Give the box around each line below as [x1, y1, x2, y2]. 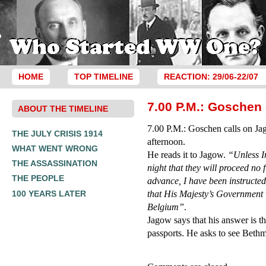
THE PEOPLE [12, 173, 64, 183]
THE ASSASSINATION [12, 159, 97, 169]
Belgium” [147, 202, 185, 212]
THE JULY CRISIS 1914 [12, 128, 103, 138]
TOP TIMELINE [74, 72, 133, 81]
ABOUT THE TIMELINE [18, 103, 108, 113]
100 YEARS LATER [12, 188, 86, 198]
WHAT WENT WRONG [12, 143, 98, 153]
